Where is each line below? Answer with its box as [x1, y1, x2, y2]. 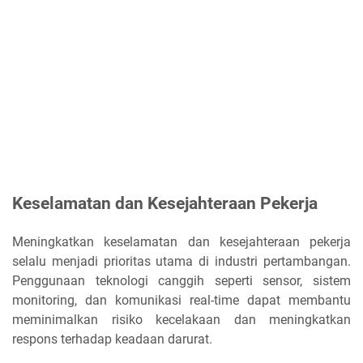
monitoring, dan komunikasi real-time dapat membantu [12, 292, 351, 308]
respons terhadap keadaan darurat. [12, 331, 212, 347]
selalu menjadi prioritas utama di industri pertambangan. [12, 253, 351, 269]
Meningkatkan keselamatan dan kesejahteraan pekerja [12, 233, 351, 250]
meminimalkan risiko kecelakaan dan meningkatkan [12, 311, 351, 327]
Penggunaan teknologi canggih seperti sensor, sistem [12, 272, 351, 288]
